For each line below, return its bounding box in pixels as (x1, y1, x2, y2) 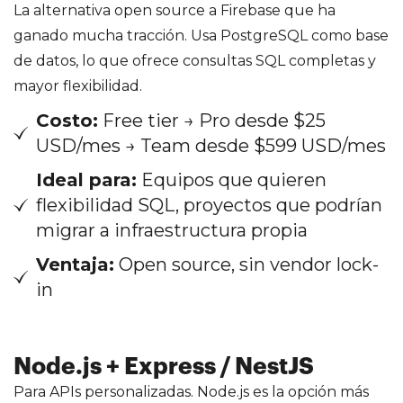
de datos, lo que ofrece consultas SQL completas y (13, 51, 376, 69)
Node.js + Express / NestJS (13, 354, 314, 379)
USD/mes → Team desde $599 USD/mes (36, 134, 386, 157)
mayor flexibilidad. (13, 76, 142, 94)
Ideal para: (36, 168, 137, 191)
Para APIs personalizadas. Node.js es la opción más (13, 382, 369, 400)
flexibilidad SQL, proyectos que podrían (36, 193, 382, 216)
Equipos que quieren (137, 168, 327, 191)
